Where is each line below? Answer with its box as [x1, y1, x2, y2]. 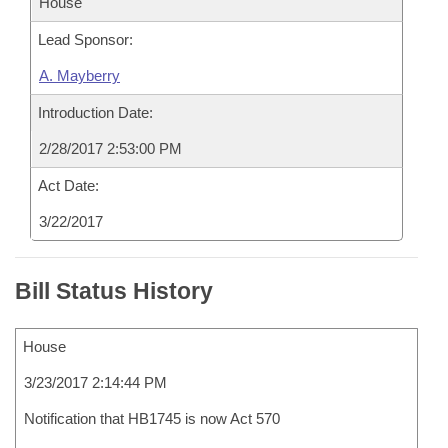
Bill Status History [15, 278, 213, 304]
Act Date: [38, 177, 99, 194]
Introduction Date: [38, 104, 153, 121]
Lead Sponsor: [38, 31, 133, 48]
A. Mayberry [39, 67, 120, 84]
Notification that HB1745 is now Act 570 [24, 410, 280, 427]
